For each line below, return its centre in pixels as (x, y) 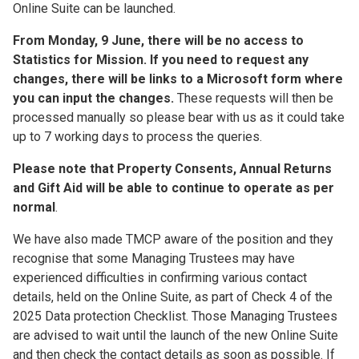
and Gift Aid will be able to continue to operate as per (173, 188)
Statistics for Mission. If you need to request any (161, 60)
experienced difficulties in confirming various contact (160, 278)
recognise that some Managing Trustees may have (154, 258)
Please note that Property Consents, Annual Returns (172, 169)
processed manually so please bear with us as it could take (179, 117)
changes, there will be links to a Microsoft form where (178, 79)
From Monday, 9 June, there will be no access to (158, 40)
